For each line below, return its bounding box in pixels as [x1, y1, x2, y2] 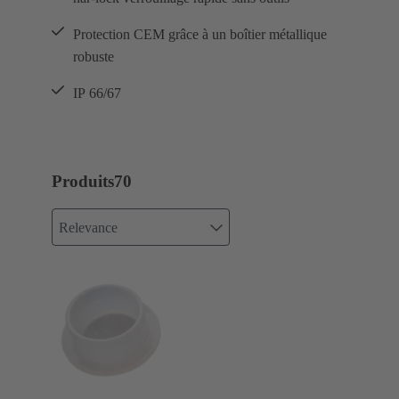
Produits [52, 172, 114, 191]
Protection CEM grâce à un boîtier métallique [73, 26, 327, 42]
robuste [73, 48, 114, 64]
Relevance [59, 219, 118, 235]
